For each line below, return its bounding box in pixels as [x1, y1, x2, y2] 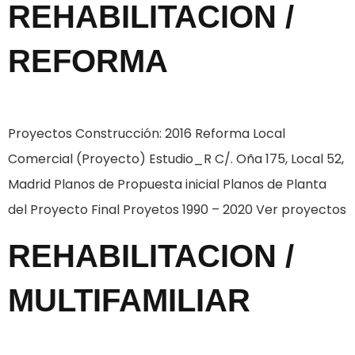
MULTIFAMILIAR [8, 283, 250, 319]
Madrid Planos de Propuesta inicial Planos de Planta [8, 174, 326, 193]
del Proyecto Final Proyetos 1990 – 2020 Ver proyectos [8, 200, 346, 219]
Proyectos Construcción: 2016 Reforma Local [8, 124, 285, 143]
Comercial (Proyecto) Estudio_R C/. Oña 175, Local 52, [8, 149, 344, 168]
